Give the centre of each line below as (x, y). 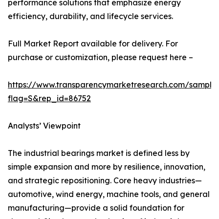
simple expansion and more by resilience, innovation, (107, 167)
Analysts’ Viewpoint (44, 126)
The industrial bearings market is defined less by (99, 153)
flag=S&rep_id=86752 (49, 99)
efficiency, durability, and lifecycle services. (90, 16)
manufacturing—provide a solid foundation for (96, 208)
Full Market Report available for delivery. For (93, 44)
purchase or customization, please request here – (100, 57)
